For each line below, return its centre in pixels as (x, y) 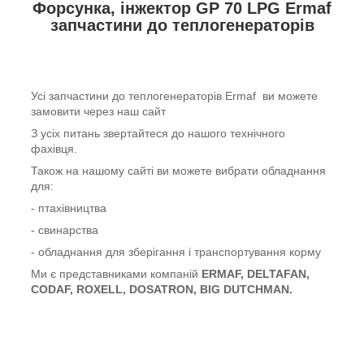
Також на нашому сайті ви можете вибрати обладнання (178, 171)
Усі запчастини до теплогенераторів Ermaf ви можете (174, 96)
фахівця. (54, 149)
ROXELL (100, 290)
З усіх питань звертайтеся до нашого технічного (158, 134)
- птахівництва (69, 208)
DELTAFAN (277, 274)
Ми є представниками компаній (116, 274)
